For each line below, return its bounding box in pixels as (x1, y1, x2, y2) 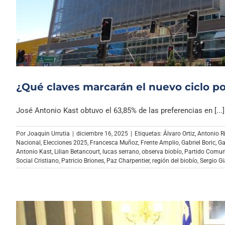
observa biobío (142, 148, 182, 156)
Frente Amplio (141, 139, 179, 147)
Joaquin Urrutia (27, 130, 70, 138)
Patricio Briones (61, 157, 104, 165)
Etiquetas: (135, 130, 163, 138)
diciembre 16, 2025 (76, 130, 128, 138)
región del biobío (152, 157, 197, 165)
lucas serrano (102, 148, 139, 156)
